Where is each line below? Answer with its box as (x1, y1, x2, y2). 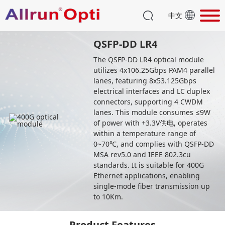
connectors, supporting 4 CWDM (93, 96, 203, 106)
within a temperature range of (93, 128, 196, 138)
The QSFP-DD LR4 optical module (93, 54, 204, 64)
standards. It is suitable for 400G (93, 160, 204, 170)
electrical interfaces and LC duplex (93, 86, 210, 96)
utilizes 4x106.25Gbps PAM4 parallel (93, 65, 215, 75)
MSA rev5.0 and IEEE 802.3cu (93, 149, 191, 159)
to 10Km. (93, 191, 124, 201)
